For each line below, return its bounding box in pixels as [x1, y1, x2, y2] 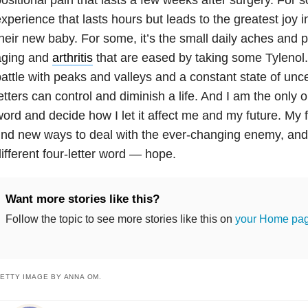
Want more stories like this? [5, 192, 159, 206]
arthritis [52, 50, 93, 65]
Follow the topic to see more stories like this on [5, 212, 235, 225]
